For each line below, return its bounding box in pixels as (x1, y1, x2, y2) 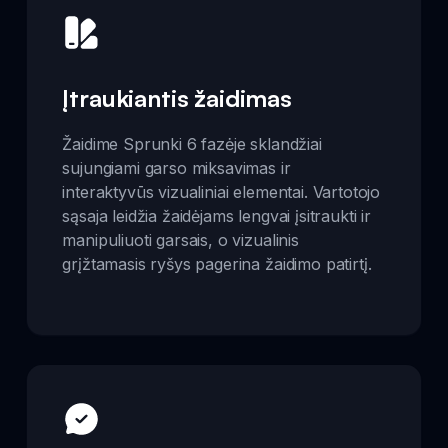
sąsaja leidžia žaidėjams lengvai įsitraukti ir (62, 205, 371, 226)
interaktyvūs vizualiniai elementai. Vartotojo (62, 181, 381, 202)
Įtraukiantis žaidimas (62, 82, 292, 113)
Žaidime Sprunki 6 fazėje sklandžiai (62, 133, 322, 154)
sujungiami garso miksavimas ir (62, 157, 291, 178)
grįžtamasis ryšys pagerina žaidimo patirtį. (62, 253, 372, 274)
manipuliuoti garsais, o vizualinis (62, 229, 299, 250)
